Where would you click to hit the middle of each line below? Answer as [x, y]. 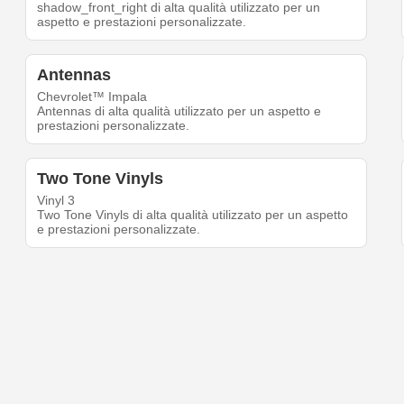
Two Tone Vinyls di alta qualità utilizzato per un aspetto [193, 215]
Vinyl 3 [56, 201]
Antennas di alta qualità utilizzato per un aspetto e [179, 111]
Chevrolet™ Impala [92, 97]
